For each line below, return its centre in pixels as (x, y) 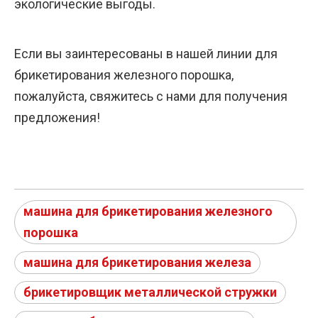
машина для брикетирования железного (148, 212)
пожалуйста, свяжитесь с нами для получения (151, 97)
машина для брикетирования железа (137, 263)
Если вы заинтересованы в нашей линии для (146, 54)
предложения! (57, 118)
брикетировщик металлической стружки (150, 292)
